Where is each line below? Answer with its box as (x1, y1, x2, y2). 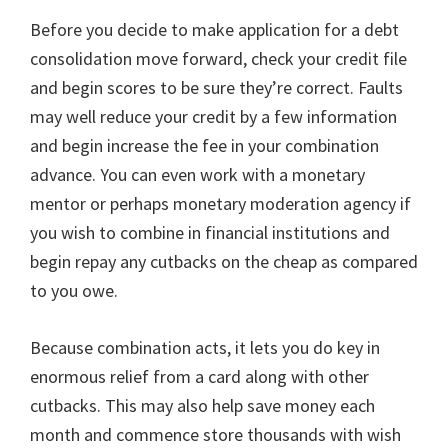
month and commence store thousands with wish (30, 423, 401, 446)
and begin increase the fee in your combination (30, 134, 379, 157)
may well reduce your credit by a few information (30, 105, 397, 128)
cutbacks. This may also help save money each (30, 394, 375, 417)
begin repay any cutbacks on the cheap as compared (30, 250, 418, 273)
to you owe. (30, 279, 118, 302)
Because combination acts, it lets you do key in (30, 336, 380, 359)
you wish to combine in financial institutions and (30, 221, 390, 244)
